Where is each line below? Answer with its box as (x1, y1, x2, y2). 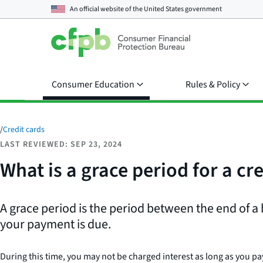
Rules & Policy (186, 78, 240, 91)
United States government (144, 4, 222, 14)
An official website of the (70, 4, 144, 14)
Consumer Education (52, 78, 134, 91)
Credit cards (3, 124, 45, 136)
